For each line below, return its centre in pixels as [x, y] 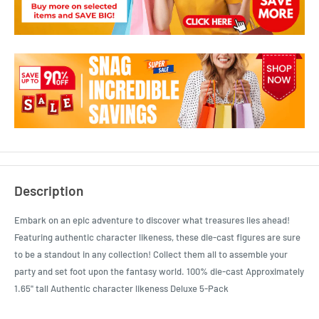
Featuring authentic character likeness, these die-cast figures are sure [157, 237]
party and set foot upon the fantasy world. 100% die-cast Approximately [159, 272]
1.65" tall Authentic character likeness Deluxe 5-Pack [121, 289]
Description [49, 190]
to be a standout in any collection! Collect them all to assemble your [151, 255]
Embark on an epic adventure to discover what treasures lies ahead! [152, 220]
